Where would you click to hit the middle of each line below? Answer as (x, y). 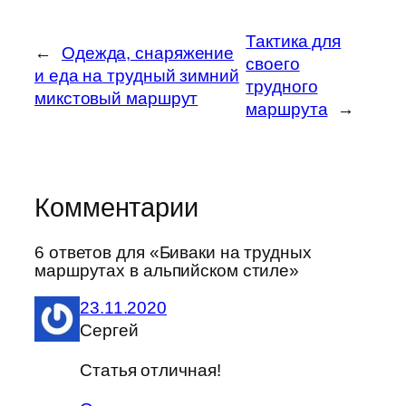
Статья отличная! (150, 370)
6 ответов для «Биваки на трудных (173, 252)
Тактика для (294, 42)
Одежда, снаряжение (148, 53)
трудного (282, 87)
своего (273, 64)
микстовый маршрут (116, 98)
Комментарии (116, 208)
